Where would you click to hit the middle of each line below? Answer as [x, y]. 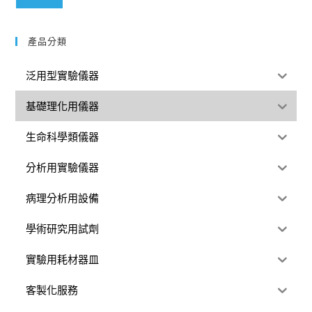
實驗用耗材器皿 [63, 259]
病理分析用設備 [63, 197]
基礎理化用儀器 [63, 106]
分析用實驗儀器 [63, 167]
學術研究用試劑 [63, 228]
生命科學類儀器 [63, 136]
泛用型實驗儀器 [63, 75]
